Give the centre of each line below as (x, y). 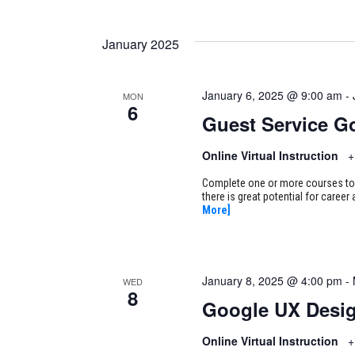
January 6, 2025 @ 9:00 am (272, 95)
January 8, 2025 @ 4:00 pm (272, 280)
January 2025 (141, 44)
